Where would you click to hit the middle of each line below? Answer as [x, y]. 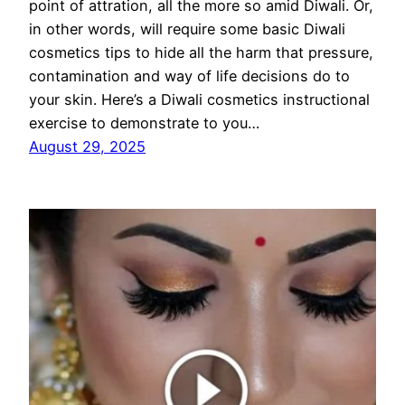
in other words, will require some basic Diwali [187, 29]
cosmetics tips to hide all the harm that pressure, [201, 53]
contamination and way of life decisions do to [189, 76]
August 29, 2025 [87, 147]
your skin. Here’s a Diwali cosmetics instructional [199, 100]
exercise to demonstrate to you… [144, 123]
